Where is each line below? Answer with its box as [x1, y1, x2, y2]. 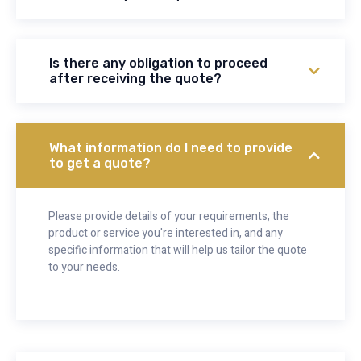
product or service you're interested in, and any [48, 225, 283, 243]
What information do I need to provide [49, 140, 293, 156]
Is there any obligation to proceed [49, 56, 268, 72]
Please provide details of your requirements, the [48, 208, 289, 226]
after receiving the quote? [49, 71, 222, 87]
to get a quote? [49, 156, 151, 172]
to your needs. [48, 259, 120, 276]
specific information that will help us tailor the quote [48, 242, 307, 259]
